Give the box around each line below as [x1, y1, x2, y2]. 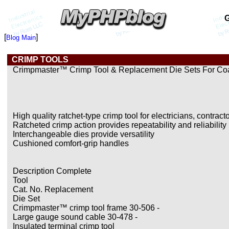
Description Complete [13, 167, 91, 175]
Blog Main [6, 34, 36, 41]
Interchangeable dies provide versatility [13, 130, 154, 139]
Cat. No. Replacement [13, 185, 93, 194]
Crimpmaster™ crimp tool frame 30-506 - [13, 203, 159, 212]
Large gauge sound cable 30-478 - [13, 213, 138, 221]
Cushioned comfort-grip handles [13, 139, 129, 148]
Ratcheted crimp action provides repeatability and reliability [13, 121, 226, 129]
